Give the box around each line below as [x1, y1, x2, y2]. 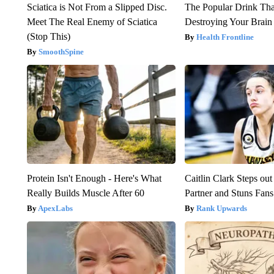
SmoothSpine [38, 47, 84, 57]
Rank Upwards [196, 204, 248, 213]
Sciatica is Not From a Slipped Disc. [26, 2, 167, 13]
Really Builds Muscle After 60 [26, 188, 144, 199]
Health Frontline [196, 32, 254, 42]
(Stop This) [26, 31, 70, 42]
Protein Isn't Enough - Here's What [26, 173, 161, 184]
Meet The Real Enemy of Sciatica [26, 17, 157, 28]
